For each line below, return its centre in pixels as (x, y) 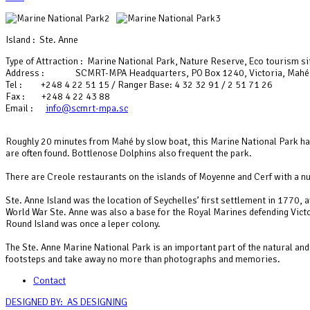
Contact (49, 280)
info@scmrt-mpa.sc (87, 108)
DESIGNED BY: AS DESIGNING (66, 302)
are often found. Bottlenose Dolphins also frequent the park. (129, 153)
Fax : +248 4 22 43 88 (58, 96)
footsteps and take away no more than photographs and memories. (143, 259)
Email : (26, 108)
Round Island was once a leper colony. (83, 224)
